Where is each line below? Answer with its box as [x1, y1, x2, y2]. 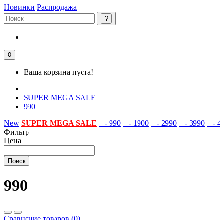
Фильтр [4, 128, 29, 136]
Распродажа [37, 3, 77, 11]
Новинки [4, 3, 35, 11]
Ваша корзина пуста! [24, 68, 93, 76]
